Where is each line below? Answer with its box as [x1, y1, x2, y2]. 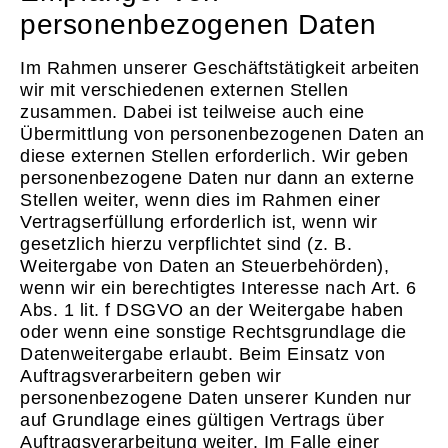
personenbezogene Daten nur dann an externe [20, 167, 414, 188]
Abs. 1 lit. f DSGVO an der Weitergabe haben [20, 299, 404, 320]
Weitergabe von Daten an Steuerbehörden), [20, 255, 389, 276]
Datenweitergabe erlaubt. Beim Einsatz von [20, 343, 386, 364]
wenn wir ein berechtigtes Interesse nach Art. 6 [20, 277, 417, 298]
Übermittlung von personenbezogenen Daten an [20, 123, 425, 144]
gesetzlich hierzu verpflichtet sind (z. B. [20, 233, 352, 254]
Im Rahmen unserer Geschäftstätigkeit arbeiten [20, 57, 420, 78]
